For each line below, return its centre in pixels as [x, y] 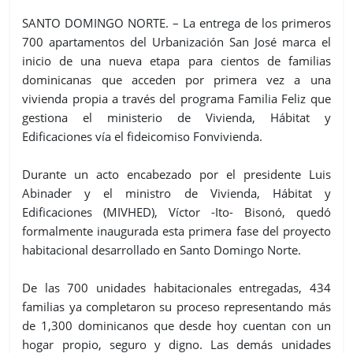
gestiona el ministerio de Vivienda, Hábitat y [176, 117]
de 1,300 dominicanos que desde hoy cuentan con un [176, 325]
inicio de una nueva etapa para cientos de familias [176, 60]
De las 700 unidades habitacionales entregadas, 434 [176, 287]
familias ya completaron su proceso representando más [176, 306]
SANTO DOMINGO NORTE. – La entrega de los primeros [176, 22]
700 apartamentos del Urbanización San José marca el [176, 41]
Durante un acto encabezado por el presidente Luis [176, 174]
